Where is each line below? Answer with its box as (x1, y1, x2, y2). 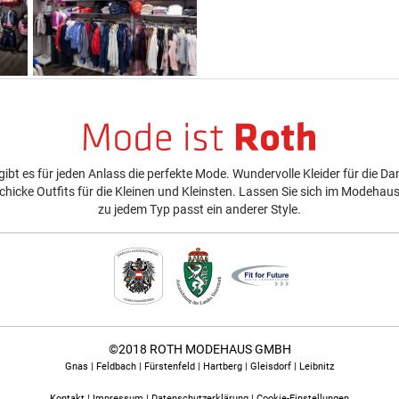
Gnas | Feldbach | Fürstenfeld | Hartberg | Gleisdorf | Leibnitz (65, 361, 334, 373)
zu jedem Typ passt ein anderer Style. (97, 202, 301, 217)
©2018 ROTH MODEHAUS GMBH (108, 342, 291, 357)
